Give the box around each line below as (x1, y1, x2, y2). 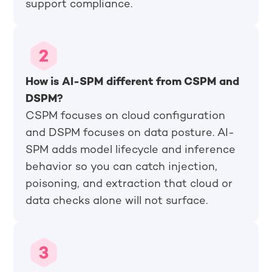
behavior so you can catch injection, (25, 161, 218, 173)
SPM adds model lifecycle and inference (25, 144, 236, 156)
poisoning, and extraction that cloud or (25, 178, 233, 190)
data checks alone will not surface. (25, 195, 208, 207)
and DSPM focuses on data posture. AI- (25, 127, 235, 139)
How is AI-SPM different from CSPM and (25, 76, 240, 88)
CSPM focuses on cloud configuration (25, 110, 226, 122)
